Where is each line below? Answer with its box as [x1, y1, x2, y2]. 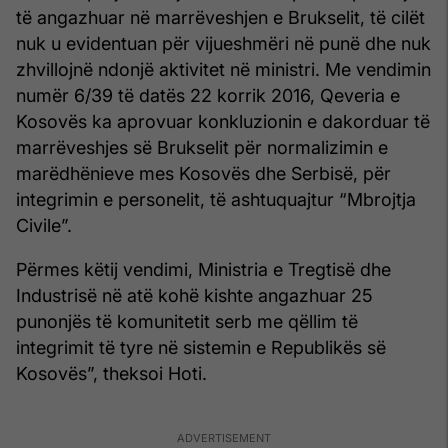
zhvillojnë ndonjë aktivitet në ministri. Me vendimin [16, 58, 431, 80]
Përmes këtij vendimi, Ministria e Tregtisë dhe [16, 258, 391, 280]
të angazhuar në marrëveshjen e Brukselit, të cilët [16, 6, 425, 28]
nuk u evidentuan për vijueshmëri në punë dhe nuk [16, 32, 431, 54]
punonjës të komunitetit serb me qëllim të [16, 310, 358, 332]
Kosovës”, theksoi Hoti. [16, 362, 207, 384]
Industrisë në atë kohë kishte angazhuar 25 [16, 284, 373, 306]
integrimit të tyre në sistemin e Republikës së [16, 336, 386, 358]
